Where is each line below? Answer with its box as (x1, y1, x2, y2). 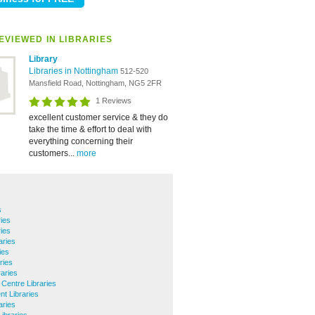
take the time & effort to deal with (29, 124, 152, 134)
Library (29, 54, 58, 64)
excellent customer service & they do (29, 112, 168, 122)
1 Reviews (96, 96, 131, 105)
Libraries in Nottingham (29, 66, 120, 76)
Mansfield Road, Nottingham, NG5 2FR (29, 79, 162, 87)
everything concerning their (29, 136, 133, 146)
